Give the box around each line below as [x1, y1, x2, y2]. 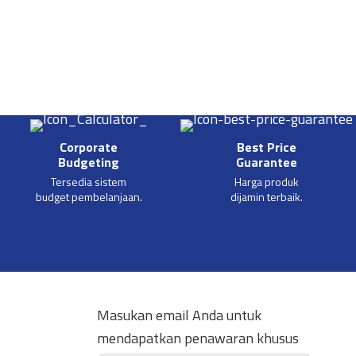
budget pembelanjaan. [35, 188, 142, 206]
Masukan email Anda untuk [96, 304, 261, 327]
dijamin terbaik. [230, 188, 304, 206]
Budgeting [58, 153, 120, 172]
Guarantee [236, 153, 298, 172]
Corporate [60, 137, 118, 157]
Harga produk [234, 173, 300, 191]
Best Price [237, 137, 297, 157]
